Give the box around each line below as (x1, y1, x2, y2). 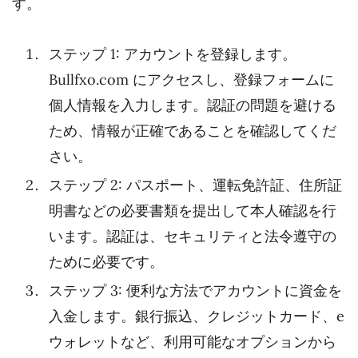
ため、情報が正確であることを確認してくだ (49, 121, 336, 140)
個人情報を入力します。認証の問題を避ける (49, 95, 336, 114)
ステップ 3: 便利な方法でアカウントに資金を (49, 280, 342, 300)
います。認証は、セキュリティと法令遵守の (49, 226, 336, 245)
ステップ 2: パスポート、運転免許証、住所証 (49, 175, 342, 194)
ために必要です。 (49, 252, 164, 271)
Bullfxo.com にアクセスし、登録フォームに (49, 70, 334, 89)
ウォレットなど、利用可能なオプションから (49, 332, 336, 351)
